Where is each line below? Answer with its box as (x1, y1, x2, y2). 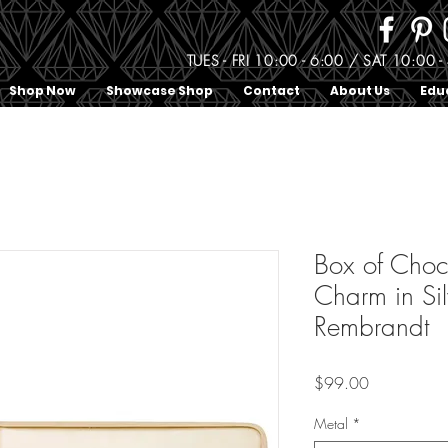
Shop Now (9, 82, 76, 100)
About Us (330, 82, 390, 100)
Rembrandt (314, 310, 429, 345)
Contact (243, 82, 300, 100)
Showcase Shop (106, 82, 213, 100)
